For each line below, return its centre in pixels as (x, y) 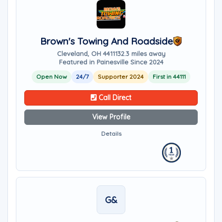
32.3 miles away (141, 54)
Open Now (52, 77)
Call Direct (114, 98)
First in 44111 (169, 77)
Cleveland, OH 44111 (87, 54)
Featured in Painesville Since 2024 (111, 62)
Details (111, 134)
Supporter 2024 (121, 77)
